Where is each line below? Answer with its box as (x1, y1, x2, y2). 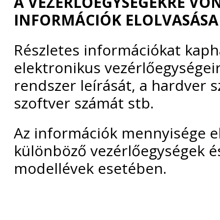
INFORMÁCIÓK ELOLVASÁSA (14, 9, 219, 30)
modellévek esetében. (14, 158, 166, 178)
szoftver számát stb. (14, 92, 154, 113)
